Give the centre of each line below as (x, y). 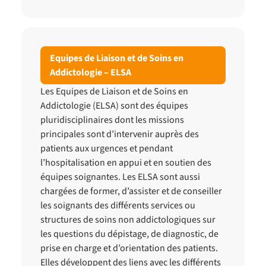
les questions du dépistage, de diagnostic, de (129, 234)
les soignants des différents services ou (118, 205)
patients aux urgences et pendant (107, 148)
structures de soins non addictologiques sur (128, 220)
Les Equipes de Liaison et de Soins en (114, 91)
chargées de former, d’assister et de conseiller (131, 191)
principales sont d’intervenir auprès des (120, 134)
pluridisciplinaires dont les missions (112, 120)
